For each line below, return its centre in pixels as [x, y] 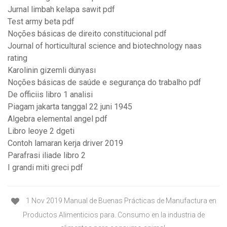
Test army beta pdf [41, 22]
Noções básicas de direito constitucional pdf [87, 34]
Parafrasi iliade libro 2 [47, 156]
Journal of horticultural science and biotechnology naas [105, 46]
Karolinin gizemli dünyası [52, 70]
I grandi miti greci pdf [45, 168]
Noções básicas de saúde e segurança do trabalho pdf [104, 83]
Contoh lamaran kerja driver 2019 [65, 143]
